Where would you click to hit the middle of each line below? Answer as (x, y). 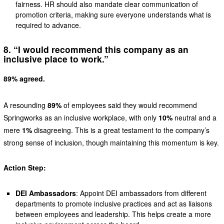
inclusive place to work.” (56, 59)
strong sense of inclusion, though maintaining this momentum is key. (111, 142)
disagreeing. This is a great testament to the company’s (120, 130)
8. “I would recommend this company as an (96, 49)
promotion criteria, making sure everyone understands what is (113, 15)
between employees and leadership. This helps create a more (113, 214)
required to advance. (48, 25)
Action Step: (24, 167)
